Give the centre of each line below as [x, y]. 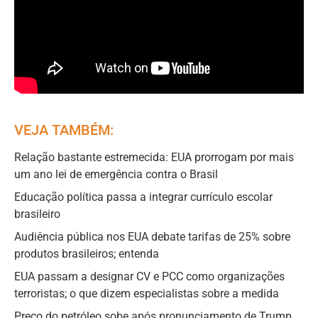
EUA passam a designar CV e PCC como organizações [149, 276]
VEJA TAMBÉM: [64, 130]
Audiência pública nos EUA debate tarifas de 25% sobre [152, 236]
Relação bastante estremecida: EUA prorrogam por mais [154, 157]
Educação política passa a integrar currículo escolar [143, 197]
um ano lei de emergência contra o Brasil [116, 174]
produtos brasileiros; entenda [87, 253]
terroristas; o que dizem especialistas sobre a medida [147, 293]
